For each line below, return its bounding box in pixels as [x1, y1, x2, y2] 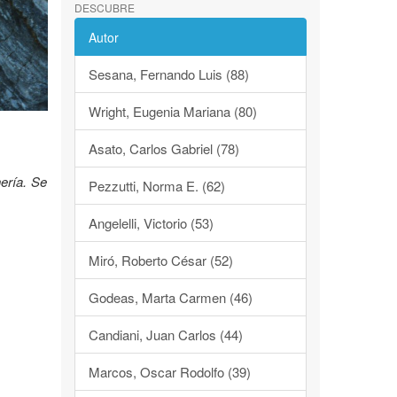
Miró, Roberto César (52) [88, 251, 233, 269]
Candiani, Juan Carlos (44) [88, 325, 243, 344]
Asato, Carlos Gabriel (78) [88, 139, 239, 158]
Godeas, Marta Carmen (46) [88, 288, 253, 307]
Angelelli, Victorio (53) [88, 214, 214, 232]
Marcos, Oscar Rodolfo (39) [88, 362, 251, 381]
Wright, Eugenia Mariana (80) [88, 102, 257, 121]
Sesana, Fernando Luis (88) [88, 65, 249, 83]
